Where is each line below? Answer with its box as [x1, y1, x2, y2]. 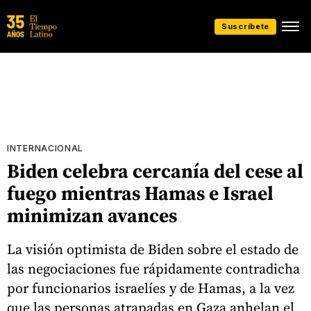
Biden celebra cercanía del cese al [7, 158, 303, 184]
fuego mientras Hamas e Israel [7, 180, 274, 206]
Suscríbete [221, 21, 269, 31]
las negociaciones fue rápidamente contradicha [7, 258, 300, 278]
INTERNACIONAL [7, 143, 84, 153]
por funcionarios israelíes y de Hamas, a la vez [7, 278, 294, 298]
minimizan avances [7, 202, 177, 228]
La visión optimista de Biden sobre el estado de [7, 239, 299, 259]
